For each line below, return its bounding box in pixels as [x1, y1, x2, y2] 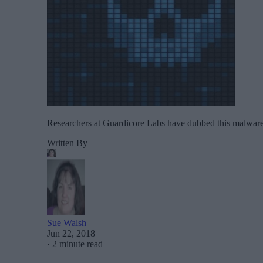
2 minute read [52, 238, 103, 249]
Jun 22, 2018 [47, 228, 95, 238]
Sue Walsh [47, 217, 86, 228]
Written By [47, 137, 87, 148]
